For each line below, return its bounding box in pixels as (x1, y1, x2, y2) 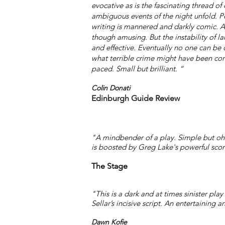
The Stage (91, 161, 128, 171)
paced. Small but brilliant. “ (91, 64, 185, 73)
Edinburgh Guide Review (91, 93, 180, 103)
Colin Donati (91, 83, 130, 92)
